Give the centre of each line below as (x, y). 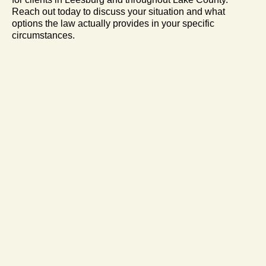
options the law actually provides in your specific (113, 23)
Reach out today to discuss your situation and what (118, 11)
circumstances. (43, 35)
